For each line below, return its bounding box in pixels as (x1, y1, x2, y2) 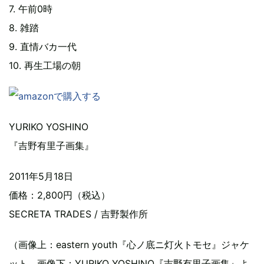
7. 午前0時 (9, 3, 52, 15)
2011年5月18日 (9, 170, 73, 182)
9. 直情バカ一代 (9, 41, 77, 52)
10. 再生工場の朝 (9, 60, 81, 71)
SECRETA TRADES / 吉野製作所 (9, 208, 148, 220)
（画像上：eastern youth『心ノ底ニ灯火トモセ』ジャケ (9, 239, 249, 250)
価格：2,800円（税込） (9, 189, 110, 201)
